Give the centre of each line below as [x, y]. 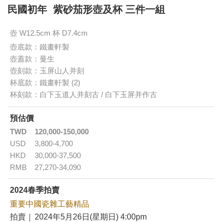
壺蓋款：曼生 [32, 59]
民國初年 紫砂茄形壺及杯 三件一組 [86, 10]
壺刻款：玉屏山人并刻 [47, 71]
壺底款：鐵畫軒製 [40, 47]
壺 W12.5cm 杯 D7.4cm [49, 33]
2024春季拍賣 [35, 190]
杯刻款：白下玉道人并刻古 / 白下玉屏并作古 [83, 95]
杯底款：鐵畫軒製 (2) [45, 83]
